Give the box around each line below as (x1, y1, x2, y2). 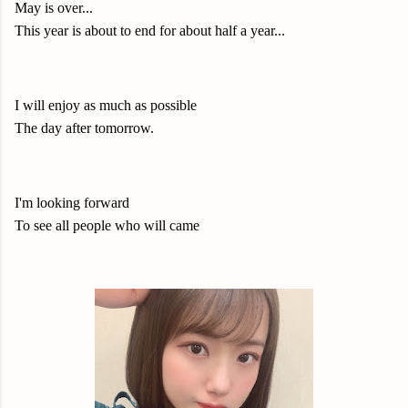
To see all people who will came (15, 218, 199, 233)
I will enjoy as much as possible (15, 97, 197, 113)
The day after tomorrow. (15, 120, 154, 136)
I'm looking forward (15, 195, 133, 210)
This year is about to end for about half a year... (15, 23, 285, 38)
